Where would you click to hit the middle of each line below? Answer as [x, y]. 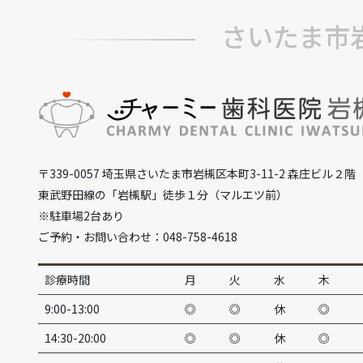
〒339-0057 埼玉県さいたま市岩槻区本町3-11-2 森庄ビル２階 [197, 173]
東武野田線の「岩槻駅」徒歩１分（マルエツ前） [163, 194]
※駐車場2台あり [81, 215]
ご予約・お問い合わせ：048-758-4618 [138, 236]
